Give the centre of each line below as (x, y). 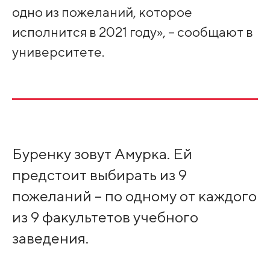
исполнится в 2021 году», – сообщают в (132, 32)
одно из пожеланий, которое (102, 12)
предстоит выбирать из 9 (99, 175)
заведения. (50, 238)
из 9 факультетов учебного (105, 217)
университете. (58, 52)
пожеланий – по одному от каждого (134, 196)
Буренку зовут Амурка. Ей (102, 154)
